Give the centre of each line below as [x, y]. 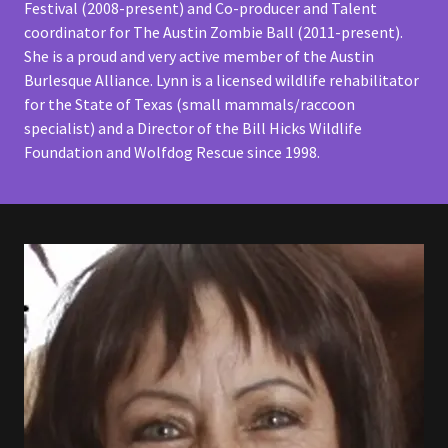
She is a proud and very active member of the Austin [199, 56]
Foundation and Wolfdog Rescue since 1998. [172, 152]
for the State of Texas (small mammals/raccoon [189, 104]
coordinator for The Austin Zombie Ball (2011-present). [213, 32]
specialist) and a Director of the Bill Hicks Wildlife [193, 128]
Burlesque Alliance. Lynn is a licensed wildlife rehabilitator [221, 80]
